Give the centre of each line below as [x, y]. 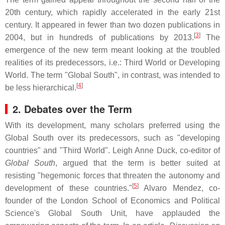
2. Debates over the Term [72, 109]
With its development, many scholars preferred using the [113, 126]
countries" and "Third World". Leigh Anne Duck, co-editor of [113, 151]
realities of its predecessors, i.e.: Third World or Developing [113, 63]
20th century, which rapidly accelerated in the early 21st [113, 13]
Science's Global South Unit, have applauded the [113, 213]
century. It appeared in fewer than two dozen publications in [113, 25]
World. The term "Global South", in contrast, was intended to [113, 75]
